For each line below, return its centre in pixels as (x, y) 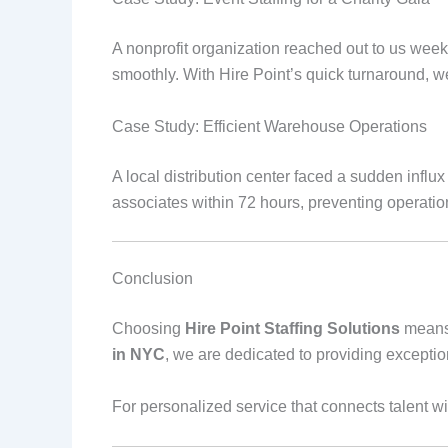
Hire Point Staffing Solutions (292, 329)
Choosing (148, 329)
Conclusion (152, 279)
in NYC (138, 355)
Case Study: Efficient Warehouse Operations (269, 126)
